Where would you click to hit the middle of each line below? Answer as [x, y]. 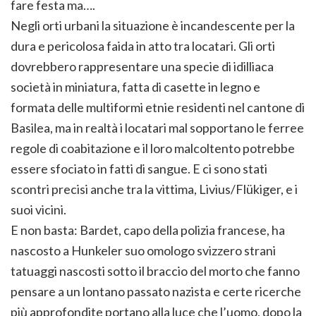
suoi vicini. [38, 210]
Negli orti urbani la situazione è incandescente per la [153, 26]
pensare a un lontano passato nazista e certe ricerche [156, 292]
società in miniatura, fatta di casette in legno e [135, 87]
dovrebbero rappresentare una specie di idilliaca [142, 67]
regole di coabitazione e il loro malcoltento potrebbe [153, 148]
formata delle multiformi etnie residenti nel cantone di [158, 108]
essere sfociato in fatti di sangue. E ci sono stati [139, 169]
